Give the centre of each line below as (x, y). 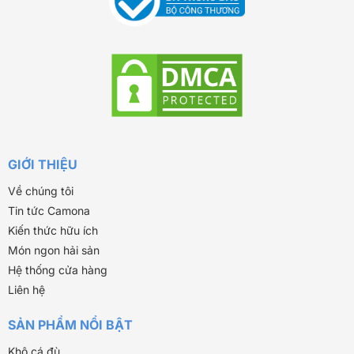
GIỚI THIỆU (42, 164)
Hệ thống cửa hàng (57, 269)
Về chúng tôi (40, 190)
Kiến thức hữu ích (53, 230)
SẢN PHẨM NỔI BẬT (70, 324)
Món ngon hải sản (53, 250)
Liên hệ (26, 289)
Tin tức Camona (49, 210)
